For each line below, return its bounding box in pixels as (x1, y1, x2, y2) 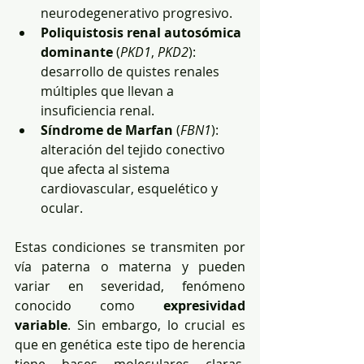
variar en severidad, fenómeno (15, 276, 245, 295)
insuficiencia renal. (41, 101, 154, 119)
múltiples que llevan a (41, 81, 177, 100)
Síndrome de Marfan (41, 120, 173, 139)
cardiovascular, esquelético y (41, 179, 221, 197)
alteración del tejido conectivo (41, 140, 228, 158)
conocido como (15, 296, 163, 314)
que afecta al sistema (41, 159, 173, 178)
